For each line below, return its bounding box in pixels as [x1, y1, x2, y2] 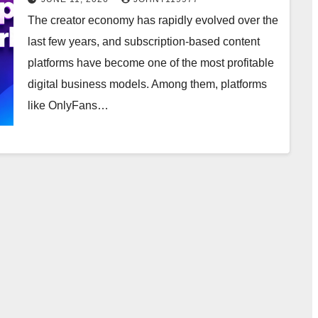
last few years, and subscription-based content [28, 35, 260, 48]
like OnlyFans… [28, 99, 109, 111]
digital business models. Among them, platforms [28, 78, 267, 90]
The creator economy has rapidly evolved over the [28, 14, 278, 26]
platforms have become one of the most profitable [28, 57, 274, 69]
